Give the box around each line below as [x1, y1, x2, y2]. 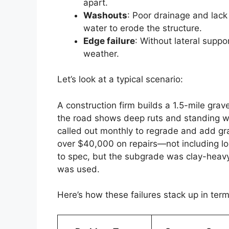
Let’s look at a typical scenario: [57, 74, 183, 85]
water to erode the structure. [83, 22, 202, 33]
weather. [83, 48, 119, 59]
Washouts [83, 10, 127, 20]
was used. [57, 164, 100, 174]
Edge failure [83, 35, 135, 46]
